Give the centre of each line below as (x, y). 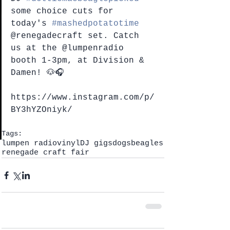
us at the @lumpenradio (70, 48)
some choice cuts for (65, 11)
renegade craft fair (45, 153)
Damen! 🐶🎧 (37, 73)
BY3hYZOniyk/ (42, 110)
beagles (147, 143)
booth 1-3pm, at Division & (80, 61)
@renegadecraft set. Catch (78, 36)
